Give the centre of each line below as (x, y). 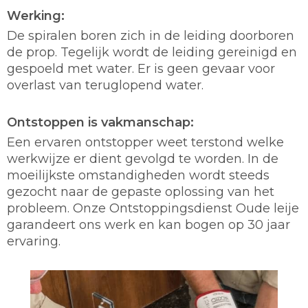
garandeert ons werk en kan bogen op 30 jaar (148, 224)
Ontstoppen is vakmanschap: (100, 122)
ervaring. (34, 241)
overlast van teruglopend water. (105, 85)
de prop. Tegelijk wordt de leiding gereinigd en (152, 52)
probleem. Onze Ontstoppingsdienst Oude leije (153, 208)
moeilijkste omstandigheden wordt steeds (138, 175)
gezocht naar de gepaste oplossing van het (141, 191)
